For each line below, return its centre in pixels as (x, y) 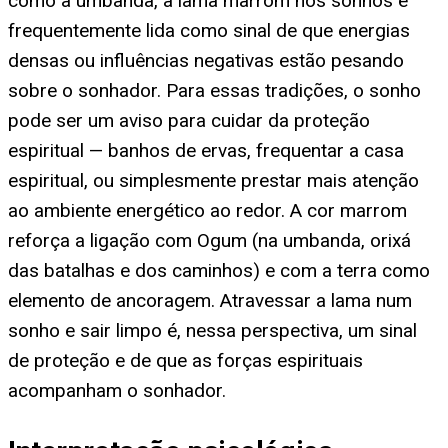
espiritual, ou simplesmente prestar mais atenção (213, 180)
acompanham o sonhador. (117, 390)
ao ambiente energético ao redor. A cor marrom (207, 210)
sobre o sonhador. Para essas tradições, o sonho (214, 90)
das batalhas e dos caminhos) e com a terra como (219, 270)
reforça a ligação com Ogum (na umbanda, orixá (209, 240)
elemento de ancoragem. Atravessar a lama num (210, 300)
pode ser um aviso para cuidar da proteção (189, 120)
